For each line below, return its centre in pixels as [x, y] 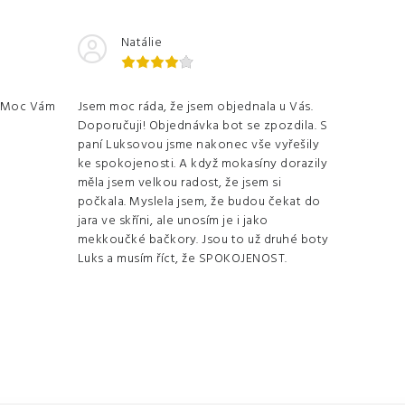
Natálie [141, 42]
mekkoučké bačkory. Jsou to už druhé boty [203, 240]
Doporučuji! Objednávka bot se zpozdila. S [202, 126]
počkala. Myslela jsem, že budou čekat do [199, 202]
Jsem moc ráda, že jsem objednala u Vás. [195, 107]
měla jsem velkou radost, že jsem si [179, 183]
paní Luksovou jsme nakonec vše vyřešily [198, 145]
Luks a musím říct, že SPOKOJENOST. [182, 259]
